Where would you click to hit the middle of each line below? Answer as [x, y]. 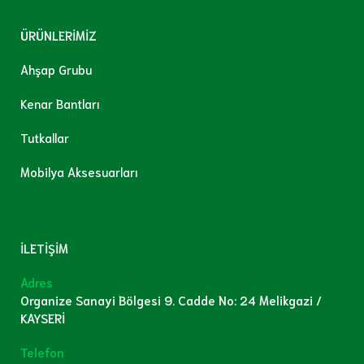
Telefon [42, 352]
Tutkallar [45, 138]
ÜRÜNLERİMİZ [58, 35]
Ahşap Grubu [56, 69]
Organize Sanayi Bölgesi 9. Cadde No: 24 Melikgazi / [171, 300]
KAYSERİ [43, 318]
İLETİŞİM [44, 248]
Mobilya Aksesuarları [79, 172]
